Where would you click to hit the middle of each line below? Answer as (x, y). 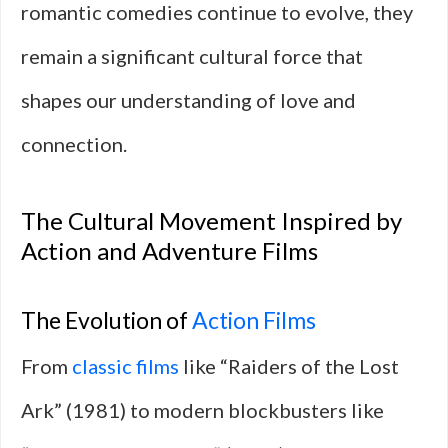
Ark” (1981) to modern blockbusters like (202, 410)
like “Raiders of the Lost (289, 366)
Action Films (254, 320)
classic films (125, 366)
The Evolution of (106, 320)
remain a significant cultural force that (192, 56)
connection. (74, 144)
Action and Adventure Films (169, 250)
